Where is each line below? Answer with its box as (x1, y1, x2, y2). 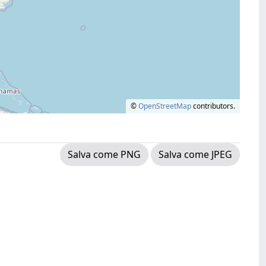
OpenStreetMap (138, 101, 191, 111)
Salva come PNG (68, 148, 141, 161)
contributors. (191, 101, 235, 111)
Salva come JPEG (159, 148, 232, 161)
